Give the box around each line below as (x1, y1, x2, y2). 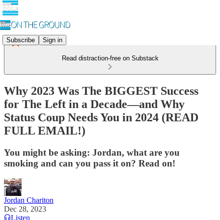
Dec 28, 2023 (4, 204, 46, 213)
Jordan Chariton (4, 195, 54, 204)
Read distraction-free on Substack (61, 55, 159, 62)
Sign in (43, 36, 62, 44)
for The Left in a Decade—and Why (4, 97, 185, 110)
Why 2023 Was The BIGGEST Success (4, 84, 198, 97)
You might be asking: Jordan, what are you (4, 147, 180, 158)
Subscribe (6, 36, 35, 44)
